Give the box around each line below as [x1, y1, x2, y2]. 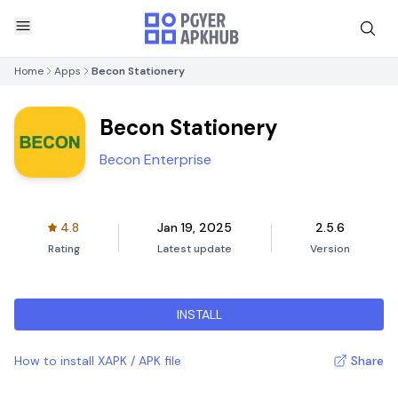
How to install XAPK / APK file [14, 353, 181, 369]
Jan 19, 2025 [157, 219, 233, 235]
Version [310, 242, 351, 256]
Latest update [157, 242, 233, 256]
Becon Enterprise [99, 150, 211, 169]
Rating [47, 242, 80, 256]
